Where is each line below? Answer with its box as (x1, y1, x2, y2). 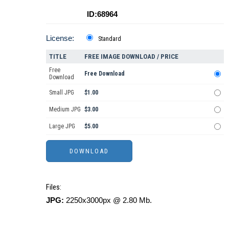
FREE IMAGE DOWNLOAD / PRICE (84, 52, 178, 60)
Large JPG (49, 122, 75, 130)
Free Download (84, 70, 125, 77)
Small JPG (49, 88, 74, 96)
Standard (98, 35, 121, 42)
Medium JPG (49, 105, 81, 113)
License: (46, 33, 74, 42)
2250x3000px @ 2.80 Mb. (64, 195, 152, 204)
